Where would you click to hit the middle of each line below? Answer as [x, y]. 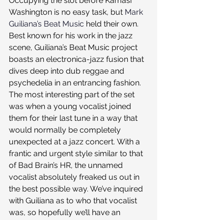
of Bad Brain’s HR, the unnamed [67, 165]
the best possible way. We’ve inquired [77, 189]
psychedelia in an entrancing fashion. [76, 82]
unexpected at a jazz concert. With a [75, 141]
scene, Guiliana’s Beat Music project [74, 47]
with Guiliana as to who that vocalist [74, 200]
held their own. [112, 24]
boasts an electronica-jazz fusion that [77, 59]
